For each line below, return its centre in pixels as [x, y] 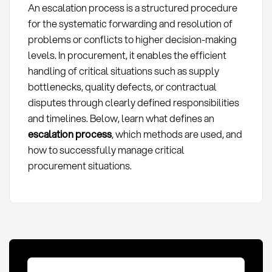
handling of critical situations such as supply [123, 71]
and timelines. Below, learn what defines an [121, 118]
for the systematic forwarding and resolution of [130, 24]
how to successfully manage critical [106, 150]
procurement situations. [80, 166]
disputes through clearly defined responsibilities [133, 103]
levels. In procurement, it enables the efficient [127, 55]
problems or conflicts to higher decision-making [132, 39]
